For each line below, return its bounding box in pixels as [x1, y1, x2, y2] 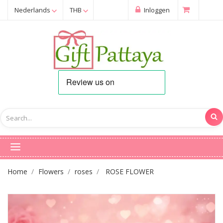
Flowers [38, 166, 64, 176]
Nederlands [14, 5, 50, 14]
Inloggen [142, 5, 170, 14]
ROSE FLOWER [106, 166, 154, 176]
